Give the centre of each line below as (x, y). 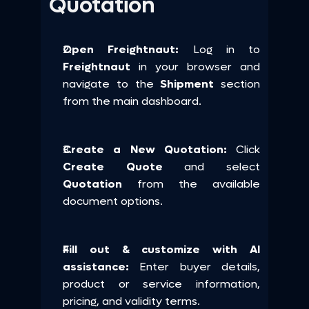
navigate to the (112, 84)
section (240, 84)
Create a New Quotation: (145, 149)
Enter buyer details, (200, 267)
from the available (191, 184)
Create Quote (113, 167)
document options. (113, 201)
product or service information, (161, 284)
